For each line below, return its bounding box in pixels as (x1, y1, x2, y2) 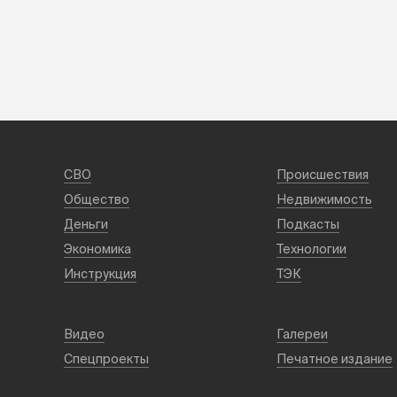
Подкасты (276, 217, 339, 231)
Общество (64, 192, 129, 206)
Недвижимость (276, 192, 372, 206)
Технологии (276, 242, 346, 256)
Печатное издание (276, 352, 393, 366)
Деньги (64, 217, 108, 231)
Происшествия (276, 167, 369, 182)
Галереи (276, 327, 328, 341)
